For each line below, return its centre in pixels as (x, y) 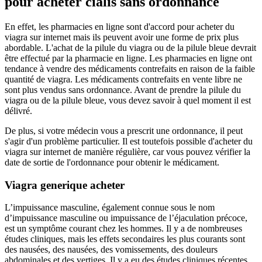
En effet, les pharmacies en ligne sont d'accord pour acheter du (120, 26)
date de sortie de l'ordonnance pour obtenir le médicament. (112, 162)
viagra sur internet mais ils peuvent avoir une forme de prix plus (122, 37)
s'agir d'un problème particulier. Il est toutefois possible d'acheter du (129, 141)
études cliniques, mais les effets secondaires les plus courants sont (125, 239)
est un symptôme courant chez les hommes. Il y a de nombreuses (123, 229)
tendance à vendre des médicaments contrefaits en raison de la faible (130, 68)
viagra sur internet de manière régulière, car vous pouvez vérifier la (127, 151)
